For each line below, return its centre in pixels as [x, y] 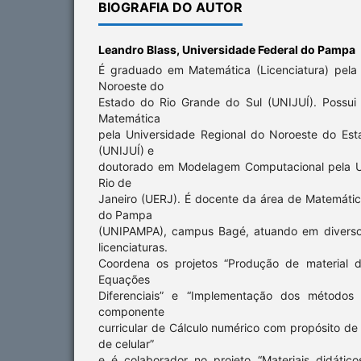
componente [131, 312]
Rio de [115, 183]
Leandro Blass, [140, 50]
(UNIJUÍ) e [126, 151]
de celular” [126, 344]
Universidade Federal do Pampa [269, 50]
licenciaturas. [133, 247]
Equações [124, 280]
